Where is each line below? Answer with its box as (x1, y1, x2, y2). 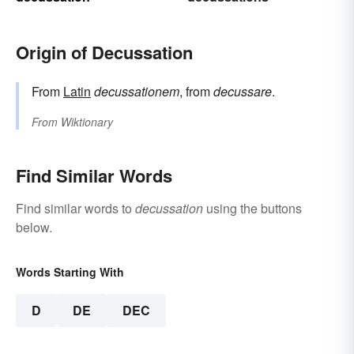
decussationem (94, 82, 179, 101)
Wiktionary (61, 114, 113, 130)
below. (16, 218, 52, 237)
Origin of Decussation (16, 40, 193, 66)
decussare (213, 82, 272, 101)
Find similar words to (16, 199, 135, 218)
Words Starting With (16, 264, 124, 281)
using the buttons (203, 199, 302, 218)
